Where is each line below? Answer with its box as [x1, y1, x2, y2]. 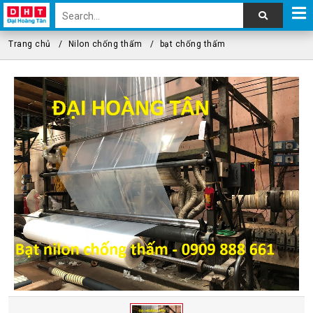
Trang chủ [8, 39, 51, 49]
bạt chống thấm [159, 39, 226, 49]
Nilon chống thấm [68, 39, 143, 49]
